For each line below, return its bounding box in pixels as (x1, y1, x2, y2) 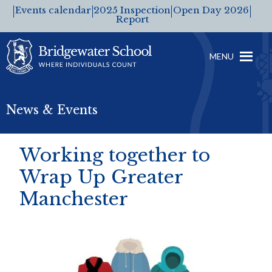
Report (115, 13, 149, 25)
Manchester (19, 187, 129, 210)
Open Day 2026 (173, 4, 250, 16)
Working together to (19, 143, 211, 166)
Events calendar (15, 4, 92, 16)
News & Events (6, 103, 98, 118)
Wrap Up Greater (19, 165, 183, 188)
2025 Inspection (93, 4, 171, 16)
